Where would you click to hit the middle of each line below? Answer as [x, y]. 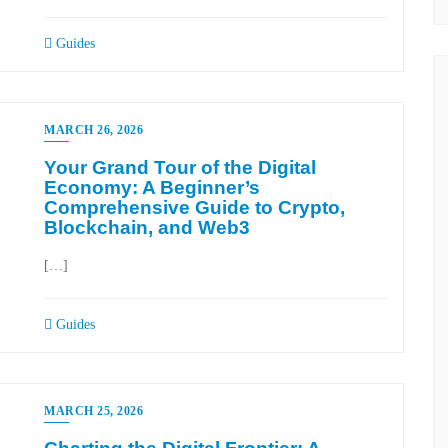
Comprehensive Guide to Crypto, [194, 207]
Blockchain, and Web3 [147, 227]
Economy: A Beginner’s [152, 187]
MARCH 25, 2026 [93, 411]
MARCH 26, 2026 [93, 130]
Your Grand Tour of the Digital [180, 167]
